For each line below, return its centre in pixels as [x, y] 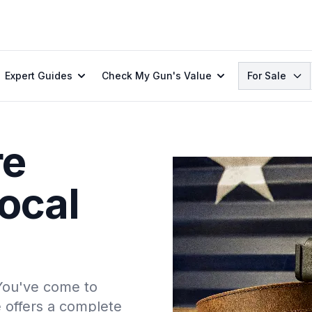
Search [257, 70]
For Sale [267, 76]
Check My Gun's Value [157, 76]
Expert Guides [39, 76]
